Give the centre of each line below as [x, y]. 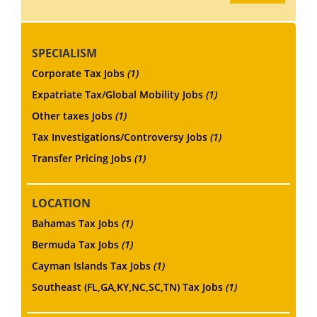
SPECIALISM [64, 53]
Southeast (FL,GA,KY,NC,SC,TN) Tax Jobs [129, 287]
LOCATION [61, 203]
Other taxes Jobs [74, 115]
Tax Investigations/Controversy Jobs [121, 137]
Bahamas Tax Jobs [77, 223]
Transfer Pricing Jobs [83, 158]
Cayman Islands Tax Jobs [93, 265]
